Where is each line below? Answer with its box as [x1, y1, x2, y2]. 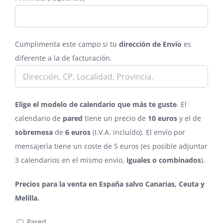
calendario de [15, 113, 63, 123]
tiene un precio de [83, 113, 148, 123]
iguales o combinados [126, 155, 201, 165]
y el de [177, 113, 201, 123]
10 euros [148, 113, 177, 123]
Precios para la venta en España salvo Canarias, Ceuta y [15, 179, 205, 189]
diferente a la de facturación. [15, 53, 112, 63]
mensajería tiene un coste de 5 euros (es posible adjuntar [15, 141, 208, 151]
